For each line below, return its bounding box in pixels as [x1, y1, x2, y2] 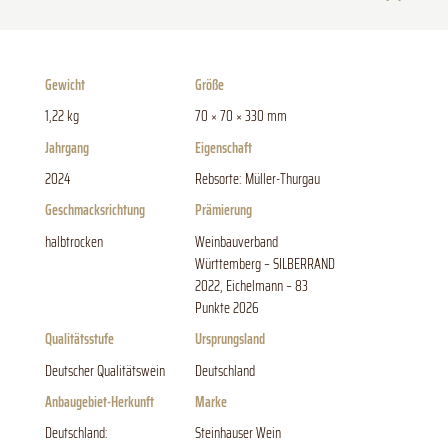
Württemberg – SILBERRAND [195, 252, 335, 275]
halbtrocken [45, 230, 103, 253]
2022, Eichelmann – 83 [195, 274, 308, 297]
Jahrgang [45, 136, 89, 159]
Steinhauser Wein [195, 422, 281, 445]
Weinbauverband [195, 230, 278, 253]
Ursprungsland [195, 328, 265, 351]
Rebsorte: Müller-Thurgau [195, 168, 320, 191]
